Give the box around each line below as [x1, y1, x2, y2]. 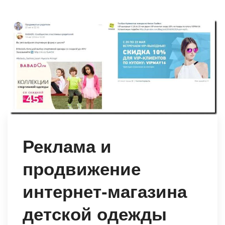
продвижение [23, 159, 141, 179]
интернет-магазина [23, 182, 187, 202]
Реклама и [23, 137, 111, 157]
